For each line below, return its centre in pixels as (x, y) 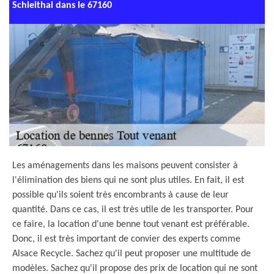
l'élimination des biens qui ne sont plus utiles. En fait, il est (128, 180)
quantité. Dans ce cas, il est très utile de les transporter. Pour (133, 210)
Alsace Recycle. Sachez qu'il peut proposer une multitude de (131, 254)
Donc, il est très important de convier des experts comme (126, 239)
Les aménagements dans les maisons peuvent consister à (125, 166)
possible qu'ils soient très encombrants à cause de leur (120, 195)
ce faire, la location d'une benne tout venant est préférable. (131, 224)
